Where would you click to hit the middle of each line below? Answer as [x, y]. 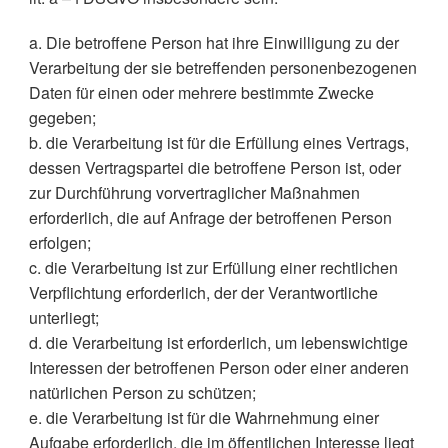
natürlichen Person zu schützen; [142, 392]
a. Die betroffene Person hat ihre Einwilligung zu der [213, 42]
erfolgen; [59, 242]
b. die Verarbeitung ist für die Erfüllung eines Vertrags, [218, 142]
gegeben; [62, 117]
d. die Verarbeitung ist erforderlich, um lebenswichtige [218, 342]
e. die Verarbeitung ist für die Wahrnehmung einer [203, 417]
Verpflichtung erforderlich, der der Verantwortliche [203, 292]
